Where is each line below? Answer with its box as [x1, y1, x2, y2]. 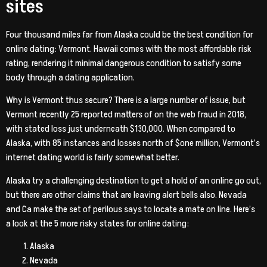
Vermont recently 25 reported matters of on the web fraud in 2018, [6, 108, 246, 122]
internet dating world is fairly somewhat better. [6, 151, 179, 164]
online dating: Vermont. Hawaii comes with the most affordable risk [6, 42, 252, 55]
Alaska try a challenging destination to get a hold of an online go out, [6, 173, 261, 187]
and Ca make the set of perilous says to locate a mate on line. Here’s [6, 202, 255, 216]
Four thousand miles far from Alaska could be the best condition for [6, 27, 253, 41]
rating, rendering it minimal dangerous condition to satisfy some [6, 56, 241, 70]
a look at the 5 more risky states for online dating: [6, 216, 189, 230]
